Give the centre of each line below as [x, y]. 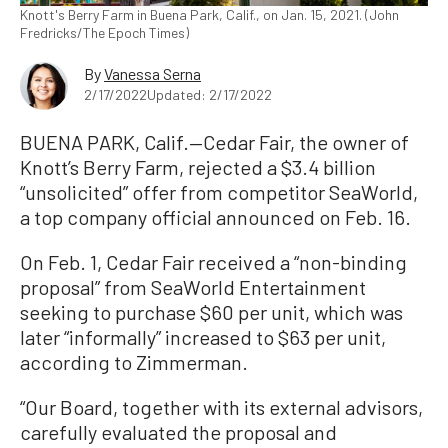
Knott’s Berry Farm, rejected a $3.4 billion [198, 167]
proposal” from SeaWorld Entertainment [193, 287]
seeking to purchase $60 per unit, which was [211, 312]
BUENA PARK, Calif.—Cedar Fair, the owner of [214, 142]
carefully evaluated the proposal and [178, 432]
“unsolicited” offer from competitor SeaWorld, [219, 192]
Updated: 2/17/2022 [209, 94]
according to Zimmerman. [134, 362]
